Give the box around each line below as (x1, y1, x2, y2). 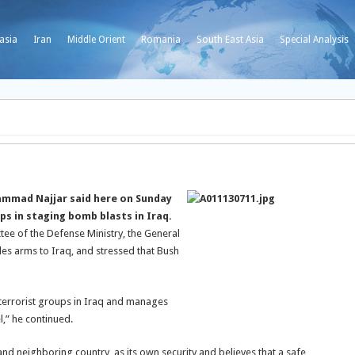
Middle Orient (67, 34, 125, 45)
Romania (141, 34, 181, 45)
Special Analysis (280, 34, 349, 45)
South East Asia (197, 34, 264, 45)
